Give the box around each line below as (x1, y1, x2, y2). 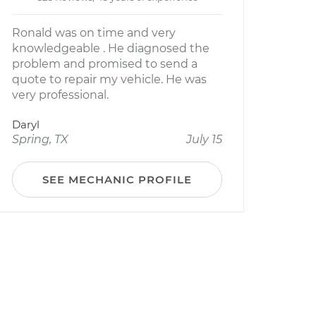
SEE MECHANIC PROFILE (42, 173, 192, 186)
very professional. (12, 88, 109, 102)
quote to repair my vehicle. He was (12, 73, 207, 86)
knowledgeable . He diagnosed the (12, 42, 209, 55)
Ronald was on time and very (12, 26, 176, 39)
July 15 (186, 133, 222, 146)
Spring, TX (12, 133, 68, 146)
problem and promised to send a (12, 57, 197, 71)
